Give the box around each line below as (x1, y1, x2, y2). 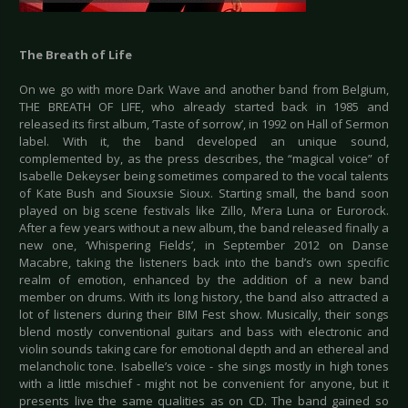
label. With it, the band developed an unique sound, (19, 133, 389, 150)
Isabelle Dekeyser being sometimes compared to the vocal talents (19, 168, 389, 185)
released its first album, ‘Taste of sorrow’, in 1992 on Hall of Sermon (19, 116, 389, 133)
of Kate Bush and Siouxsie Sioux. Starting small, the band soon (19, 185, 389, 202)
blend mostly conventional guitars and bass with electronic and (19, 323, 389, 341)
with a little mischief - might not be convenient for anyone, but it (19, 375, 389, 393)
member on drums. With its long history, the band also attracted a (19, 289, 389, 306)
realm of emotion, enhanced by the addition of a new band (19, 271, 389, 289)
